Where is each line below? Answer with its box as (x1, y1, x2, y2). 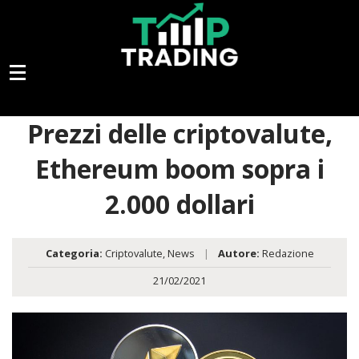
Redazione (259, 246, 314, 261)
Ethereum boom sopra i (34, 151, 325, 187)
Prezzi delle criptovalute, (26, 116, 333, 151)
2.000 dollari (104, 187, 255, 222)
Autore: (217, 246, 260, 261)
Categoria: (45, 246, 103, 261)
